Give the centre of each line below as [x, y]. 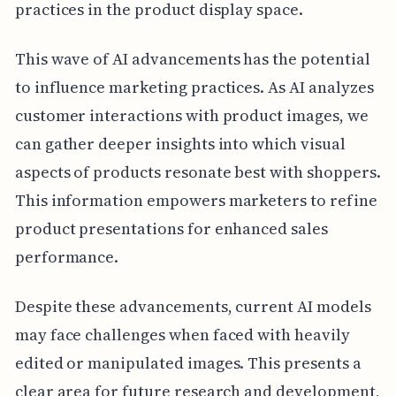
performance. [67, 257]
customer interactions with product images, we [191, 116]
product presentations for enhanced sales [171, 229]
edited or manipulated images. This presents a [188, 363]
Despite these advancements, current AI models [193, 307]
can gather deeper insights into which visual [180, 144]
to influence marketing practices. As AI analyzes [194, 88]
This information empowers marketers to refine [196, 201]
